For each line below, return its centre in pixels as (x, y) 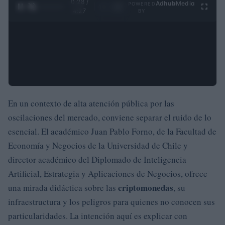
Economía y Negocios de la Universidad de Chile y (98, 145)
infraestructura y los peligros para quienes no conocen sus (111, 201)
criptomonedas (146, 187)
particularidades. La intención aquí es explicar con (98, 215)
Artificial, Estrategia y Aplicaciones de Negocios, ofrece (108, 173)
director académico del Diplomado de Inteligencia (97, 159)
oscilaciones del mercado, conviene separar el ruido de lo (110, 117)
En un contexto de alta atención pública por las (91, 103)
